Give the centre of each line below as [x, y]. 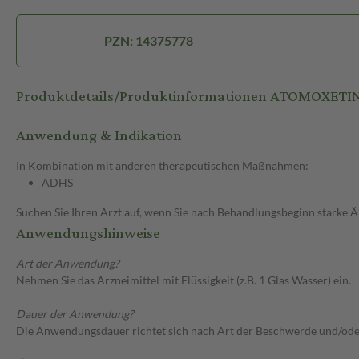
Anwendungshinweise [88, 234]
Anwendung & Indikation [99, 136]
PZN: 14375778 [149, 41]
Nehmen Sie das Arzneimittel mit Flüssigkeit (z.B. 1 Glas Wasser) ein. [184, 280]
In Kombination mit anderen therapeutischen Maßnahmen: [162, 166]
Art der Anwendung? [68, 264]
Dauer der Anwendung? [75, 314]
